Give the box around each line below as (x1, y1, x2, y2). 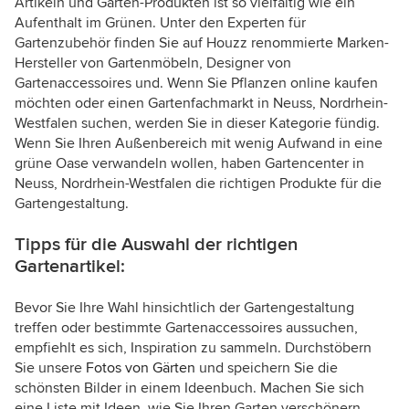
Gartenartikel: (15, 256, 125, 278)
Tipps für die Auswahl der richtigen (15, 234, 298, 257)
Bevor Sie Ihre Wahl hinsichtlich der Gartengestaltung (15, 299, 354, 318)
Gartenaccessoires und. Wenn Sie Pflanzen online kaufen (15, 74, 378, 93)
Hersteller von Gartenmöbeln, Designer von (15, 54, 291, 73)
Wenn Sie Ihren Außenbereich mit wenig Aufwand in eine (15, 134, 383, 153)
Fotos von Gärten (86, 359, 195, 378)
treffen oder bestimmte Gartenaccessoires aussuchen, (15, 319, 358, 338)
